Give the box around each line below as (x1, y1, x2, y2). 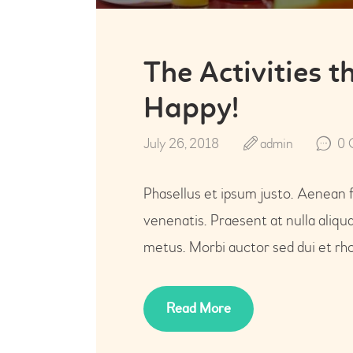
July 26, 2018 (143, 135, 219, 153)
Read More (165, 299, 231, 318)
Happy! (143, 94, 239, 125)
